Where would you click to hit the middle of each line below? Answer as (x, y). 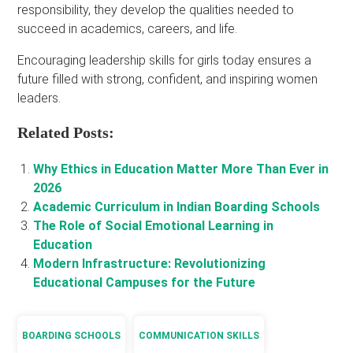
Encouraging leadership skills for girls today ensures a (165, 60)
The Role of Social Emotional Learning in (154, 225)
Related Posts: (66, 132)
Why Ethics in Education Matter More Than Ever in (181, 169)
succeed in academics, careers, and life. (128, 28)
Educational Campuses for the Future (145, 282)
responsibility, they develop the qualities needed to (156, 9)
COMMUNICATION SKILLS (199, 335)
